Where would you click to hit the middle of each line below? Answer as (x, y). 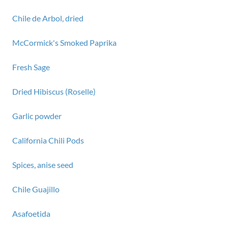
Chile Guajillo (36, 189)
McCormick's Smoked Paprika (64, 42)
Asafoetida (31, 213)
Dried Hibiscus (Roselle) (54, 91)
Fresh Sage (31, 67)
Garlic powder (37, 116)
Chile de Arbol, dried (48, 18)
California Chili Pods (48, 140)
